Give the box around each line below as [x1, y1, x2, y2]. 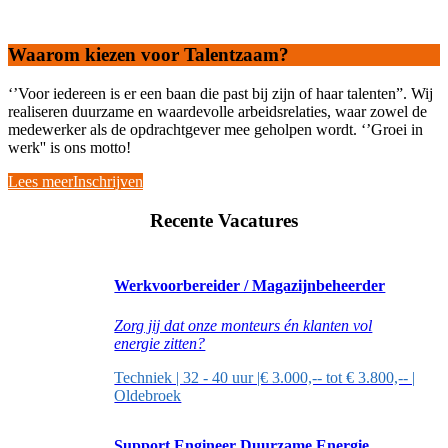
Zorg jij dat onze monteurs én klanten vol [114, 316, 373, 334]
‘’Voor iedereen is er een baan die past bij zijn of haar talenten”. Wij [8, 84, 433, 102]
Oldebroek [114, 386, 182, 404]
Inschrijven [73, 172, 143, 190]
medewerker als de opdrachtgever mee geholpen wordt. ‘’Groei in [8, 120, 423, 138]
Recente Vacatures [150, 209, 298, 231]
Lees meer [8, 172, 73, 190]
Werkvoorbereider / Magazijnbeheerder [114, 277, 386, 295]
